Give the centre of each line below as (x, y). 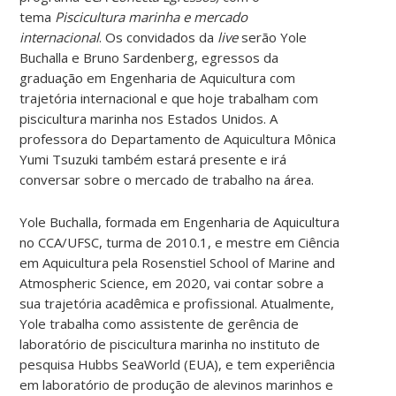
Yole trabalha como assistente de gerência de (160, 323)
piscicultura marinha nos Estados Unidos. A (149, 118)
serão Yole (274, 37)
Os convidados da (162, 37)
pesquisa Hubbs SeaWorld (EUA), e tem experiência (178, 364)
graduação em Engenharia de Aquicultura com (158, 77)
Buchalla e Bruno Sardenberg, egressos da (149, 57)
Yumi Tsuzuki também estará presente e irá (153, 159)
